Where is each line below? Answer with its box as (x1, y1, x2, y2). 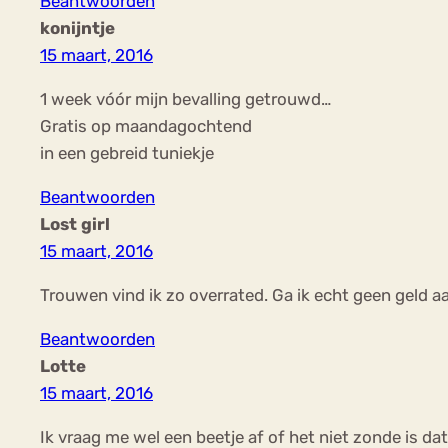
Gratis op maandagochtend (40, 115, 252, 136)
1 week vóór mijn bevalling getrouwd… (40, 88, 331, 109)
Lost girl (40, 213, 110, 234)
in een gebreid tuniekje (40, 142, 214, 163)
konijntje (40, 17, 115, 38)
